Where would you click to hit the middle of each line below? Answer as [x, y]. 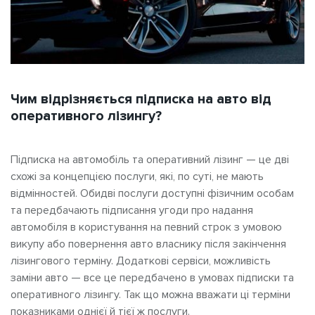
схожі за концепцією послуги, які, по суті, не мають [137, 176]
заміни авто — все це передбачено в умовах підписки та [152, 277]
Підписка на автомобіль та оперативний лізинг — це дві [150, 159]
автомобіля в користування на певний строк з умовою [146, 227]
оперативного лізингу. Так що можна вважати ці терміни [150, 294]
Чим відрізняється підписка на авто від [141, 99]
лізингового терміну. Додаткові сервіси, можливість [141, 261]
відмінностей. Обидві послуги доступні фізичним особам [152, 193]
